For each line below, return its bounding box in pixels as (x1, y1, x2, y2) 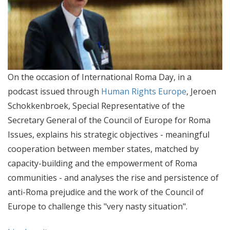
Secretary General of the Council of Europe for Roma (8, 114, 210, 126)
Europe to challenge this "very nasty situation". (8, 200, 187, 212)
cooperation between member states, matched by (8, 143, 199, 155)
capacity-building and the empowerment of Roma (8, 157, 197, 169)
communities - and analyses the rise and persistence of (8, 171, 219, 183)
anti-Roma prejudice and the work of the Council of (8, 186, 204, 198)
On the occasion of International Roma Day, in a (8, 71, 191, 83)
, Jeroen (186, 85, 216, 97)
